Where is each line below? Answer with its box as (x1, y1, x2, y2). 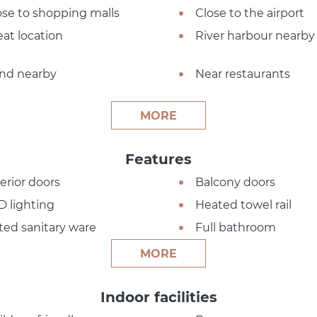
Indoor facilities (100, 288, 217, 306)
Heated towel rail (195, 197, 292, 212)
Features (125, 150, 192, 168)
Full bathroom (195, 220, 276, 234)
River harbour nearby (195, 28, 315, 42)
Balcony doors (195, 175, 275, 189)
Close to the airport (195, 6, 304, 20)
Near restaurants (195, 67, 290, 81)
